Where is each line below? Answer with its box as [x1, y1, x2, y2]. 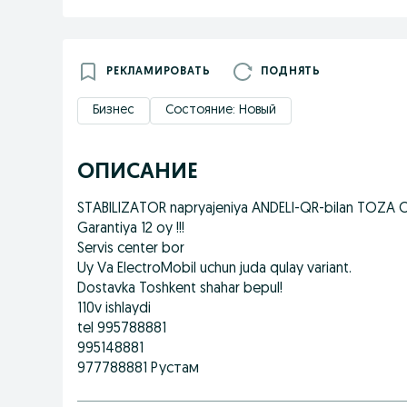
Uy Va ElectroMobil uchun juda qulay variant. [77, 262, 352, 276]
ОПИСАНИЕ [77, 162, 198, 184]
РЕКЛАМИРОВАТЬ [106, 66, 211, 77]
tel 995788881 [77, 322, 166, 336]
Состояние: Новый [165, 104, 276, 117]
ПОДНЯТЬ [261, 66, 322, 77]
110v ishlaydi [77, 302, 151, 316]
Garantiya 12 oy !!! [77, 222, 184, 236]
